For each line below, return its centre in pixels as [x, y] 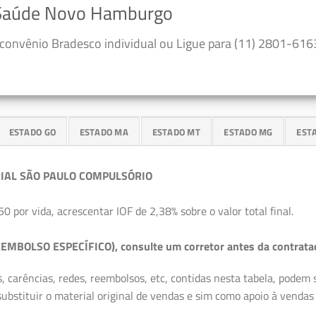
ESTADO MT [176, 132]
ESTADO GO [32, 132]
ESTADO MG [248, 132]
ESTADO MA [104, 132]
